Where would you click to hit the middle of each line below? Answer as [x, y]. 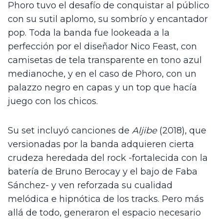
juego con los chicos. [53, 101]
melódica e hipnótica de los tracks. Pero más [106, 199]
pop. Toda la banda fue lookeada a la [89, 33]
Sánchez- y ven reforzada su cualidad [90, 186]
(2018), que [182, 131]
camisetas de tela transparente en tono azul [105, 60]
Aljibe [144, 131]
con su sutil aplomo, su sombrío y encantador [108, 19]
